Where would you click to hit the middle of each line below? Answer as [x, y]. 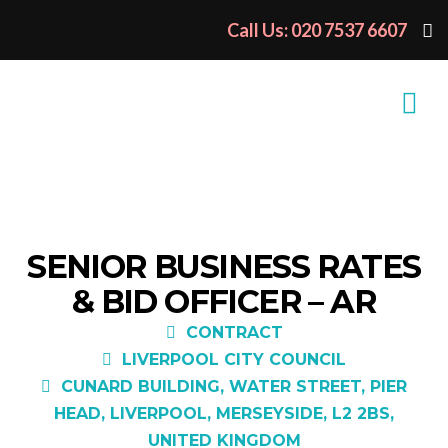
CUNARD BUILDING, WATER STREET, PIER [234, 386]
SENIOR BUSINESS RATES [224, 266]
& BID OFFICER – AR [224, 301]
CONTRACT [234, 332]
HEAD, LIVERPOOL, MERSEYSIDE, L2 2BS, [224, 413]
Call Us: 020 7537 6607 [317, 30]
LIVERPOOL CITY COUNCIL [234, 359]
